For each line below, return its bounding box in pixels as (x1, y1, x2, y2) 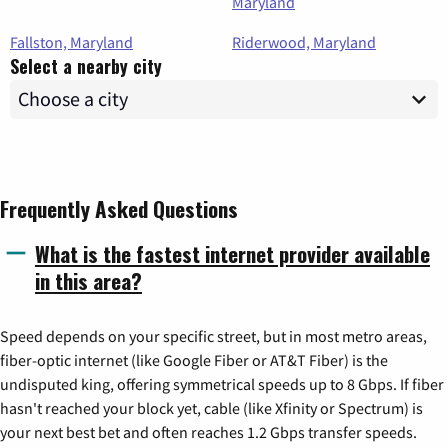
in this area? (35, 264, 142, 296)
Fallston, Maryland (10, 31, 133, 52)
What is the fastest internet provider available (35, 237, 430, 269)
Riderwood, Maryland (232, 31, 376, 52)
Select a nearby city (10, 52, 162, 79)
